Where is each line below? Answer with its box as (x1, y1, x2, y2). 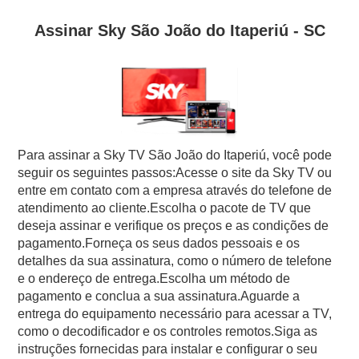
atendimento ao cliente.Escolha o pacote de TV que (18, 200, 312, 215)
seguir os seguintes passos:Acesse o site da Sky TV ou (18, 165, 333, 179)
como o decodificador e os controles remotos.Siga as (18, 324, 318, 338)
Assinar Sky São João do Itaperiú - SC (34, 21, 325, 39)
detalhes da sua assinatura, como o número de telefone (18, 253, 333, 268)
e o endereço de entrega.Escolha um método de (18, 271, 291, 285)
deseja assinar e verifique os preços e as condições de (18, 218, 329, 232)
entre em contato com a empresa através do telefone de (18, 183, 333, 197)
